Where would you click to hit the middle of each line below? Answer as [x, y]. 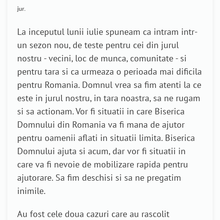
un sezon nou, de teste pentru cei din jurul [98, 45]
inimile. [31, 191]
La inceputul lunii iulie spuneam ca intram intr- [107, 32]
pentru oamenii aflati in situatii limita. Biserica [106, 138]
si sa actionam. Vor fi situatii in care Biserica [101, 111]
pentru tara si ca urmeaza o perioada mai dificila [110, 72]
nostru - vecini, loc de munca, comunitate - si [102, 58]
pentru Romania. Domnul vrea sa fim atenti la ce [109, 85]
